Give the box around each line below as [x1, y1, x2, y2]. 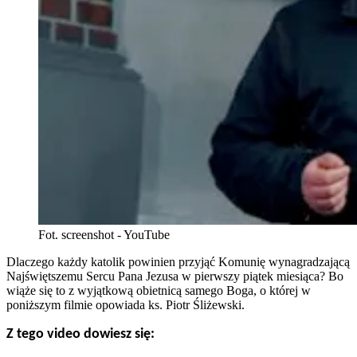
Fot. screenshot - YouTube [38, 228, 170, 242]
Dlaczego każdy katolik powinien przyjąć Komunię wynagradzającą [6, 255, 350, 269]
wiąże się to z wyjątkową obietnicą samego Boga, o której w [6, 284, 311, 298]
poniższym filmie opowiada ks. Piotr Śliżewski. [6, 298, 245, 312]
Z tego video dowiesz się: [6, 327, 155, 343]
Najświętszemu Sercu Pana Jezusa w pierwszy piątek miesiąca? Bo [6, 269, 343, 284]
